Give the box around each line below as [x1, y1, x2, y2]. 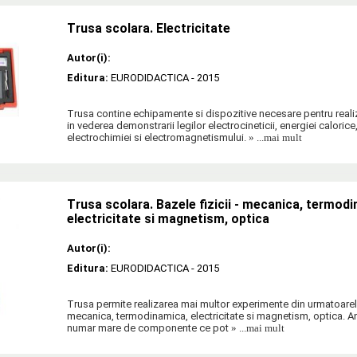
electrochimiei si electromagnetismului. [67, 131, 246, 144]
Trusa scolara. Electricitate [67, 22, 230, 37]
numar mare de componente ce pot [67, 322, 229, 335]
